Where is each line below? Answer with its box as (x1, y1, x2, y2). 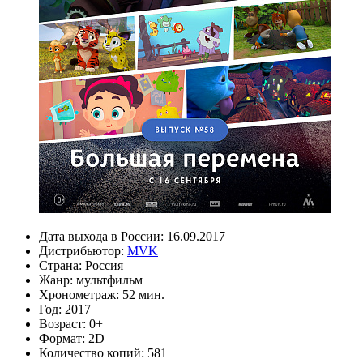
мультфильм (76, 272, 143, 287)
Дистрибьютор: (39, 243, 127, 258)
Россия (85, 258, 123, 272)
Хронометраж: (39, 287, 122, 301)
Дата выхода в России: (39, 228, 167, 243)
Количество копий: (39, 345, 147, 360)
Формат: (39, 331, 88, 345)
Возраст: (39, 316, 89, 331)
